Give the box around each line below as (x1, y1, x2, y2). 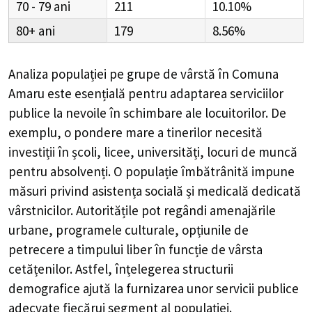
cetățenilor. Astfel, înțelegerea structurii (8, 260, 233, 277)
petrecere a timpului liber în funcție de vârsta (8, 240, 263, 258)
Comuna (232, 65, 279, 82)
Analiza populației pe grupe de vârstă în (8, 65, 232, 82)
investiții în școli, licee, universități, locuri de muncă (8, 143, 297, 160)
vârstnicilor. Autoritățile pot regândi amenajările (8, 201, 276, 219)
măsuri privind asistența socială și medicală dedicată (8, 182, 301, 199)
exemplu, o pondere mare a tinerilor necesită (8, 123, 263, 141)
